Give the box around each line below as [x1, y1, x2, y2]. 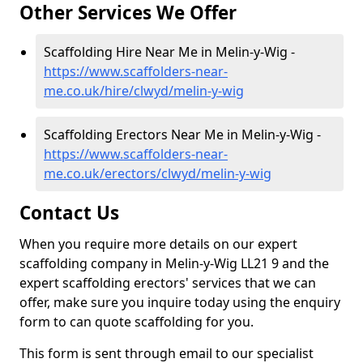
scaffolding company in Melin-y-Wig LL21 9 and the [19, 254, 329, 272]
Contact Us [19, 200, 119, 225]
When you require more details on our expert [19, 235, 297, 253]
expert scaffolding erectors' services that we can [19, 274, 316, 292]
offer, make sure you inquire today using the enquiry [19, 293, 340, 311]
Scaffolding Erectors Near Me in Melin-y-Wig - [44, 126, 321, 143]
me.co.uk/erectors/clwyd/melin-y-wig [44, 164, 271, 182]
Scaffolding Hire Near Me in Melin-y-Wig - [44, 43, 295, 61]
